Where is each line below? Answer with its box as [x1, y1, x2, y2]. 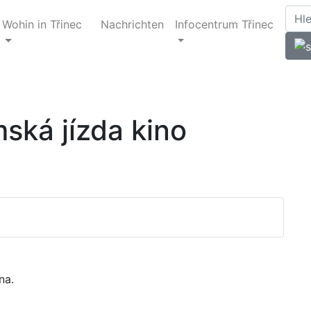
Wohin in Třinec [2, 17, 83, 31]
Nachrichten [100, 17, 164, 31]
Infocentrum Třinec [174, 17, 274, 31]
